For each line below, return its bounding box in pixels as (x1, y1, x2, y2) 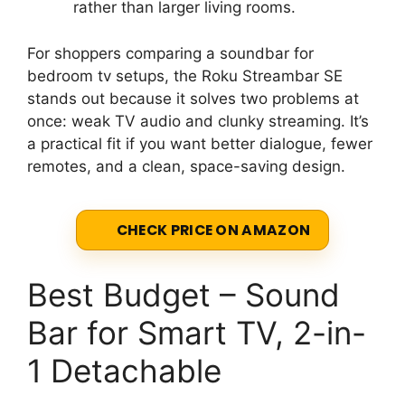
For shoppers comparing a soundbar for (27, 43, 314, 62)
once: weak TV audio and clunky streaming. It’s (27, 111, 369, 130)
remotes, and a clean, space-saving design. (27, 156, 345, 175)
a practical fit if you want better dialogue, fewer (27, 134, 372, 153)
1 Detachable (27, 352, 221, 391)
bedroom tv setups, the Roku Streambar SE (27, 66, 343, 85)
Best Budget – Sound (27, 276, 340, 315)
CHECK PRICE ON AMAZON (116, 221, 311, 240)
